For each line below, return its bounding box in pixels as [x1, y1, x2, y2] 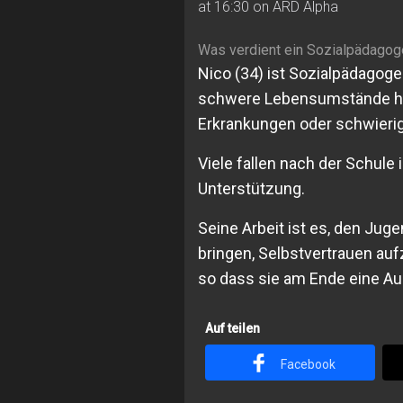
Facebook [281, 356, 336, 372]
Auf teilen [205, 321, 260, 336]
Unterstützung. [198, 179, 305, 198]
